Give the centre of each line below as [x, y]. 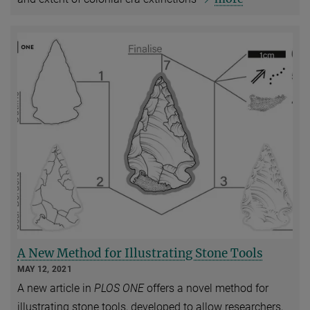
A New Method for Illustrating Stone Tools [140, 254]
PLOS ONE [119, 289]
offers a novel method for [206, 289]
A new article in [56, 289]
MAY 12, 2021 [45, 270]
